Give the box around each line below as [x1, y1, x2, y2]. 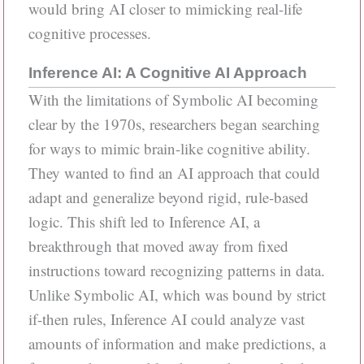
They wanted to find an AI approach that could [28, 162, 320, 183]
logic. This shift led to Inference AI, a [28, 210, 260, 232]
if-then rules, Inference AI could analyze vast [28, 308, 305, 329]
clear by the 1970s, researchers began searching [28, 113, 320, 134]
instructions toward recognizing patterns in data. [28, 259, 325, 280]
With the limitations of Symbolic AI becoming [28, 89, 318, 110]
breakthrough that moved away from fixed [28, 235, 288, 256]
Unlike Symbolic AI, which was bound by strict [28, 284, 326, 305]
